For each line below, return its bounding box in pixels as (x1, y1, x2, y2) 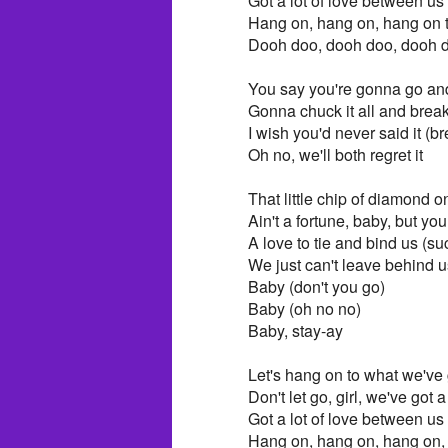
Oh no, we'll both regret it (248, 142, 423, 166)
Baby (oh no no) (248, 296, 361, 320)
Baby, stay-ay (248, 318, 343, 342)
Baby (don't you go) (248, 274, 385, 298)
